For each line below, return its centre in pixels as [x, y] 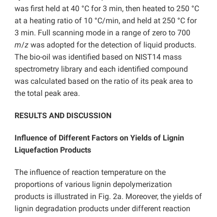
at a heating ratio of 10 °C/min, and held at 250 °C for [106, 20]
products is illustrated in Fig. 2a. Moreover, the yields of [108, 196]
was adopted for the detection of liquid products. [112, 45]
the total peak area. [47, 93]
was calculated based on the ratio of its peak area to [104, 81]
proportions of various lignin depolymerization [93, 184]
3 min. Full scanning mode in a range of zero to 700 [102, 32]
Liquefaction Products [53, 150]
